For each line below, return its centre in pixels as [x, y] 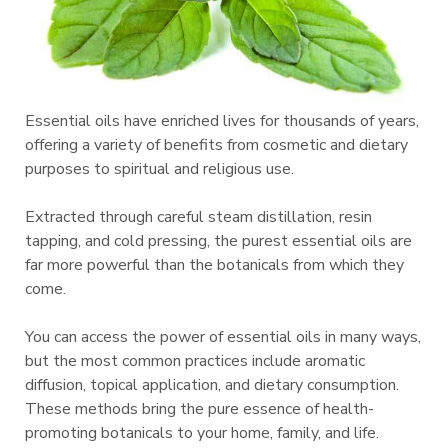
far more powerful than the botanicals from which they [214, 265]
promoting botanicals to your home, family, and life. [202, 433]
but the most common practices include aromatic [195, 361]
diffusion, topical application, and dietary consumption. [212, 385]
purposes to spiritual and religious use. [159, 169]
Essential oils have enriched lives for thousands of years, [222, 121]
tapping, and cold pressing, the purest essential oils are [218, 241]
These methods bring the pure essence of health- [199, 409]
